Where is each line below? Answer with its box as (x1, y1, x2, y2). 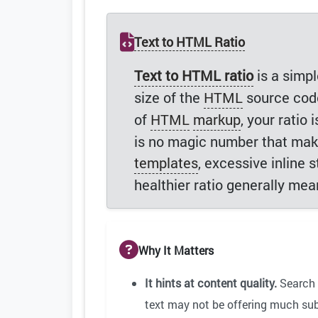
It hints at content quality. (145, 275, 277, 291)
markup (193, 110, 241, 129)
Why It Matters (138, 242, 214, 258)
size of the (134, 88, 204, 107)
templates (134, 153, 198, 172)
